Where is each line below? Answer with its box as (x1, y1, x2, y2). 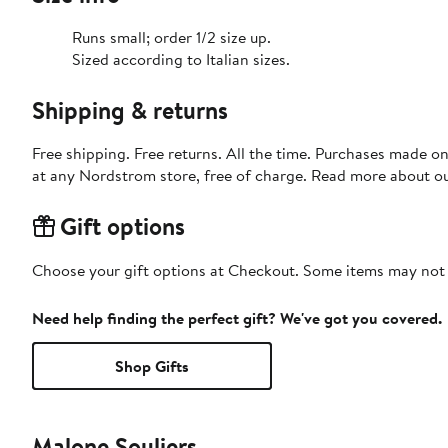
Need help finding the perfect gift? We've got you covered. (32, 307, 442, 330)
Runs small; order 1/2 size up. (72, 26, 271, 49)
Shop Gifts (115, 355, 189, 378)
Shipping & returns (32, 93, 228, 128)
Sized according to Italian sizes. (72, 48, 290, 71)
